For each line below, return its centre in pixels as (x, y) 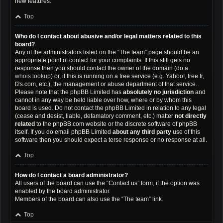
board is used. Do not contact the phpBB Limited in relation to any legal (111, 108)
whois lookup (33, 76)
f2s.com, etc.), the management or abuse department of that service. (106, 84)
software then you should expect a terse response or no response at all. (111, 140)
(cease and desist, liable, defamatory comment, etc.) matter (95, 116)
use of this (186, 132)
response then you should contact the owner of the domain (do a (102, 68)
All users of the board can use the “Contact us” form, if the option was (107, 183)
